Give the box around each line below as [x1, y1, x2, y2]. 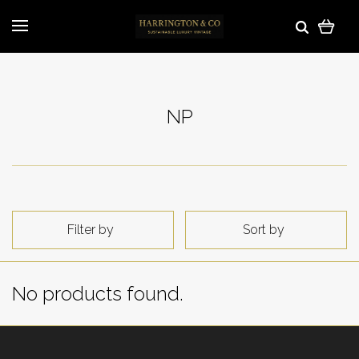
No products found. [12, 282, 184, 305]
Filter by [67, 222, 114, 237]
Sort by [243, 222, 284, 237]
